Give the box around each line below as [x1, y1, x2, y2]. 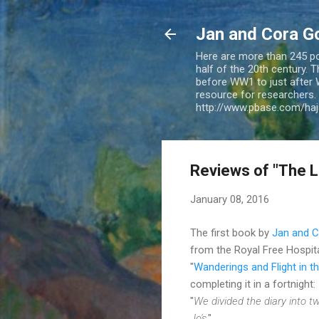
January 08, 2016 [190, 193, 269, 206]
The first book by [190, 226, 272, 239]
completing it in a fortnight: [190, 277, 315, 291]
